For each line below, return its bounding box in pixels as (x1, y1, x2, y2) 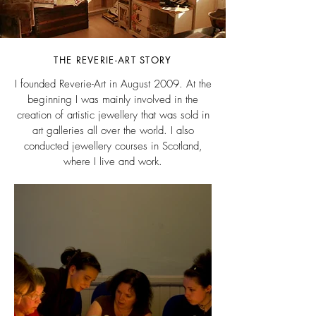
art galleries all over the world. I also (32, 123, 194, 138)
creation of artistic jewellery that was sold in (16, 108, 209, 123)
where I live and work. (63, 154, 162, 169)
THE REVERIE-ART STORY (54, 54, 172, 67)
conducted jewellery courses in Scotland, (23, 139, 202, 154)
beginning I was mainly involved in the (28, 92, 198, 107)
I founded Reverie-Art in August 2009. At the (14, 77, 212, 92)
